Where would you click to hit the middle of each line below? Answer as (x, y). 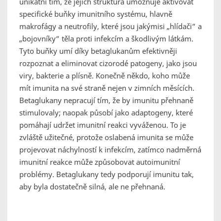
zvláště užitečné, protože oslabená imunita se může (106, 137)
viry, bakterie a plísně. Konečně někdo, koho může (105, 76)
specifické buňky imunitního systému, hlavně (96, 14)
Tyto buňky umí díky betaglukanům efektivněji (98, 51)
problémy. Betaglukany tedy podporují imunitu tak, (107, 174)
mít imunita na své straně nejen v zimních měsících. (107, 88)
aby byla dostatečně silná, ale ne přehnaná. (92, 187)
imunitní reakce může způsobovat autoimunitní (100, 162)
